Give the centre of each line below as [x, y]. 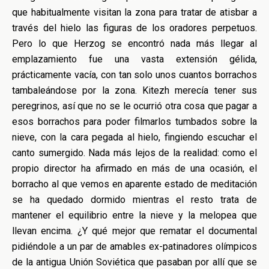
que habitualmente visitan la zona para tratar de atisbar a [134, 12]
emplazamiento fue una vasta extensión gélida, [134, 59]
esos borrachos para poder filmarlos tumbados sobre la [134, 122]
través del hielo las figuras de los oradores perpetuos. [134, 28]
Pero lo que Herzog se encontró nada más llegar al [134, 44]
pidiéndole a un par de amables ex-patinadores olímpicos [134, 246]
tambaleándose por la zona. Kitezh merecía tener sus [134, 90]
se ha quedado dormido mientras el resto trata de [134, 200]
